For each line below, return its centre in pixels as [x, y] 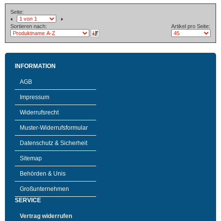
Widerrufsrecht [39, 112]
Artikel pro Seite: [191, 26]
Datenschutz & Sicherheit [54, 143]
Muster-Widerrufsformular [54, 128]
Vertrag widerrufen [46, 216]
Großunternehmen [44, 189]
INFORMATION [35, 66]
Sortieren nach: [29, 26]
